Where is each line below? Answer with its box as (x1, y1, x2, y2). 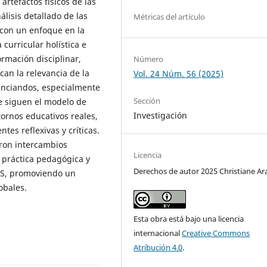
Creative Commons (182, 227, 250, 238)
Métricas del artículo (133, 11, 206, 22)
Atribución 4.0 (133, 241, 183, 253)
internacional (133, 227, 182, 238)
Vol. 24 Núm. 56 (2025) (133, 67, 224, 79)
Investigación (133, 109, 188, 121)
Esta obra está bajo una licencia (133, 213, 244, 224)
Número (133, 53, 164, 64)
